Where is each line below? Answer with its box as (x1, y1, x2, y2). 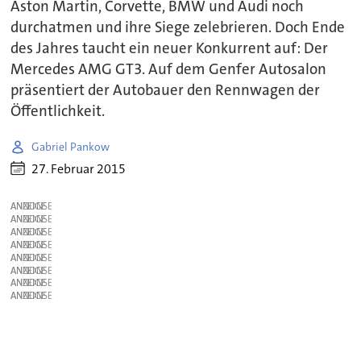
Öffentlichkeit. (10, 102, 106, 122)
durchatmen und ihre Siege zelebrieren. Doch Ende (10, 18, 346, 38)
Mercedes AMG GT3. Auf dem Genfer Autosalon (10, 60, 327, 80)
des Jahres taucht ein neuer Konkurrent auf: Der (10, 39, 329, 59)
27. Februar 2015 (31, 160, 127, 177)
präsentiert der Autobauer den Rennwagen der (10, 81, 321, 101)
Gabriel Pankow (31, 139, 110, 154)
